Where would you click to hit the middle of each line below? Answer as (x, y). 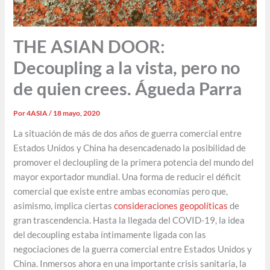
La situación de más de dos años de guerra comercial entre (128, 134)
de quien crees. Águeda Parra (128, 88)
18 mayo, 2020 (77, 113)
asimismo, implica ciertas (64, 206)
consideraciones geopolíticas (171, 206)
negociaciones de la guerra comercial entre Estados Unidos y (133, 250)
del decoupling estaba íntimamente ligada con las (110, 235)
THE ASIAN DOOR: (89, 46)
